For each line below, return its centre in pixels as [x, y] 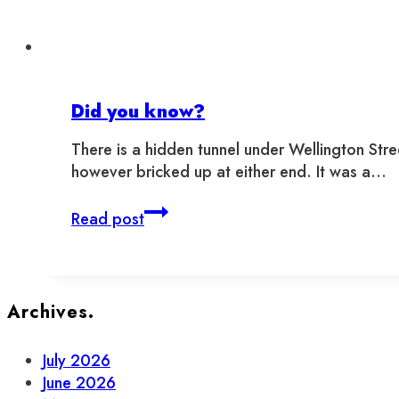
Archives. [51, 312]
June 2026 [79, 383]
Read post [108, 220]
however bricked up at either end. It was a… [229, 172]
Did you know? [138, 112]
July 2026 [77, 360]
